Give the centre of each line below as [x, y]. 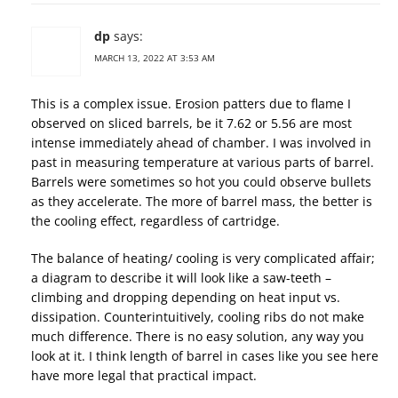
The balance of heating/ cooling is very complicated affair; [203, 259]
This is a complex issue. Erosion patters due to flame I [191, 104]
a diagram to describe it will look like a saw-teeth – [181, 278]
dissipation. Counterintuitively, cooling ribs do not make [198, 317]
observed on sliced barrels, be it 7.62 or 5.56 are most [191, 123]
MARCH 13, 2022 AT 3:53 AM [155, 58]
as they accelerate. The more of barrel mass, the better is [202, 202]
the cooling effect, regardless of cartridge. [155, 221]
